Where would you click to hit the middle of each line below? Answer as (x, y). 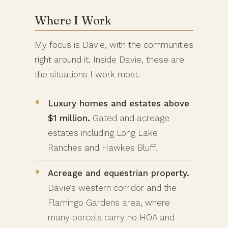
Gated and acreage (130, 118)
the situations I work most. (87, 75)
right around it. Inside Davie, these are (109, 60)
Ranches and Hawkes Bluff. (103, 148)
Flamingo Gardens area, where (109, 203)
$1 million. (69, 118)
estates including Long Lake (103, 133)
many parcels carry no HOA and (111, 218)
